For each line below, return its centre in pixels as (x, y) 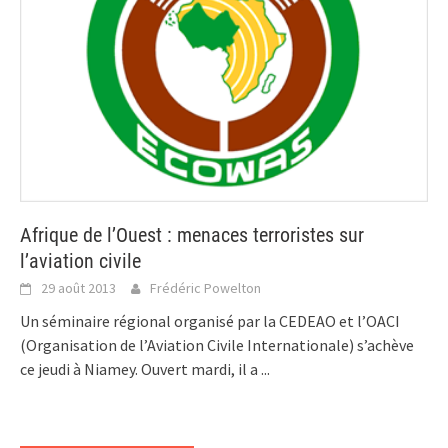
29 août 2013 (78, 288)
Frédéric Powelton (205, 288)
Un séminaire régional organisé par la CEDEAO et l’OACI (210, 321)
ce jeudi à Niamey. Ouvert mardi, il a (140, 369)
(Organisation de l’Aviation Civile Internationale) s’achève (217, 345)
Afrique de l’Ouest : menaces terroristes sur (192, 235)
